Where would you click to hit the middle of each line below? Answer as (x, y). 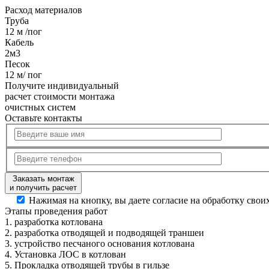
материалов (57, 10)
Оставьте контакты (44, 118)
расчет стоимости (42, 96)
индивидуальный (83, 85)
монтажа (97, 96)
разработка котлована (57, 222)
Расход (19, 10)
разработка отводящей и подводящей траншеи (108, 233)
